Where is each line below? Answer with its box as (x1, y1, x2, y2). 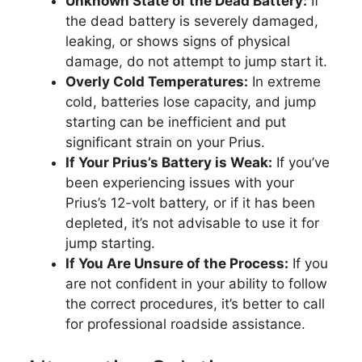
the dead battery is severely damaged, (65, 13, 318, 29)
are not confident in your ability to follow (65, 276, 327, 292)
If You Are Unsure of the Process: (65, 255, 288, 271)
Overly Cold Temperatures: (65, 74, 248, 90)
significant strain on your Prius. (65, 134, 265, 150)
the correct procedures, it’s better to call (65, 296, 325, 312)
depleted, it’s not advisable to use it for (65, 215, 319, 231)
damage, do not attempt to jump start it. (65, 53, 327, 69)
